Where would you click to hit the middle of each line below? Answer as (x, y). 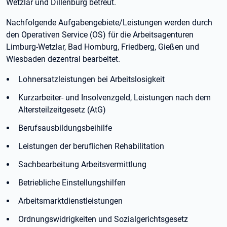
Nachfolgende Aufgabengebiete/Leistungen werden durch (109, 23)
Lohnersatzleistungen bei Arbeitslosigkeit (91, 79)
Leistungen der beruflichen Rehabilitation (91, 146)
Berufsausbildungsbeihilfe (65, 128)
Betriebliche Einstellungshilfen (72, 183)
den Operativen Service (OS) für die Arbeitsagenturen (100, 35)
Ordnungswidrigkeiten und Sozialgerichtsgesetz (103, 219)
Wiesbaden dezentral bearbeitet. (63, 59)
